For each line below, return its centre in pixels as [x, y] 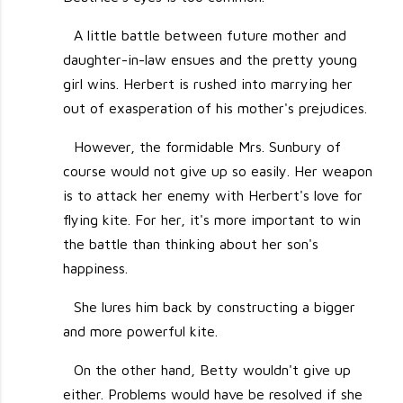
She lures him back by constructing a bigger [214, 307]
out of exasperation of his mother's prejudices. [215, 108]
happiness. [96, 269]
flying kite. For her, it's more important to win [212, 220]
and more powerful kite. [141, 331]
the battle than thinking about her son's [191, 244]
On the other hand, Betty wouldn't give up [212, 370]
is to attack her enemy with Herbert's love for [213, 196]
